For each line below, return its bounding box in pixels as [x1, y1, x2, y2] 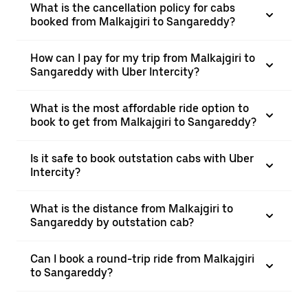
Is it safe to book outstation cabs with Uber [30, 152, 254, 165]
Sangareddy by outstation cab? [30, 216, 194, 229]
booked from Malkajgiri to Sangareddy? [30, 15, 235, 28]
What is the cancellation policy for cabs [30, 1, 235, 14]
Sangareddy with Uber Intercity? [30, 65, 199, 78]
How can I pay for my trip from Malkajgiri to [30, 52, 255, 65]
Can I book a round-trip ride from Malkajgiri [30, 252, 254, 265]
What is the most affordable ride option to [30, 102, 249, 115]
